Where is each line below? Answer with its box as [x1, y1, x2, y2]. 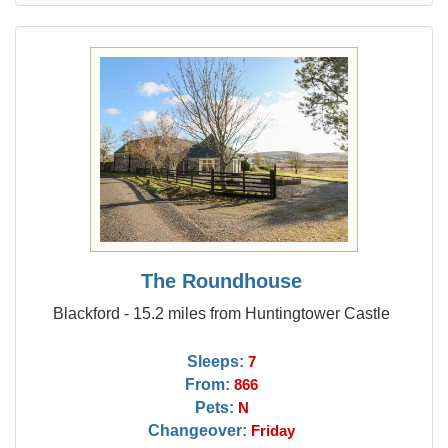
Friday [251, 423, 296, 439]
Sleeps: [187, 352, 245, 370]
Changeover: [148, 421, 248, 439]
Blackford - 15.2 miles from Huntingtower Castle [53, 304, 391, 322]
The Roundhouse [141, 270, 303, 292]
